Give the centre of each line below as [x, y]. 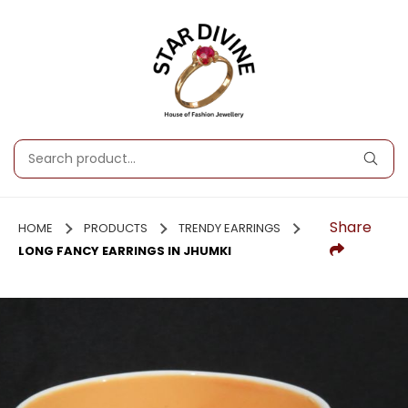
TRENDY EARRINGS [229, 228]
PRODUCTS [116, 228]
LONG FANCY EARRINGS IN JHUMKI [125, 250]
